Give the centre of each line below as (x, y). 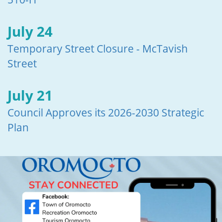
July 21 (30, 95)
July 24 (30, 31)
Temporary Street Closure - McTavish (98, 49)
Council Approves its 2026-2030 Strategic (106, 113)
